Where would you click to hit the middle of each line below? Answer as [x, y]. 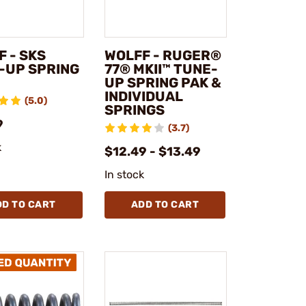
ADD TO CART [165, 205]
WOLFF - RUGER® [163, 55]
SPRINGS [134, 110]
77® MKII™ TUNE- [161, 69]
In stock [124, 175]
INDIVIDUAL [143, 96]
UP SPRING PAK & [163, 83]
